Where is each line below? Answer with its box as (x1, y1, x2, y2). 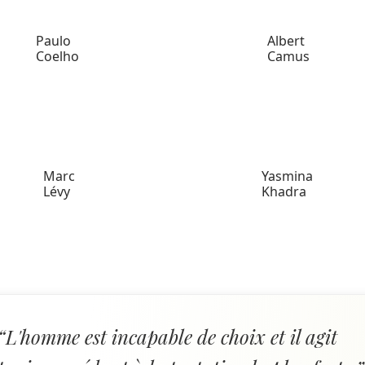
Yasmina (261, 167, 313, 185)
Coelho (35, 47, 79, 65)
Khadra (261, 182, 306, 200)
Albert (267, 32, 306, 50)
